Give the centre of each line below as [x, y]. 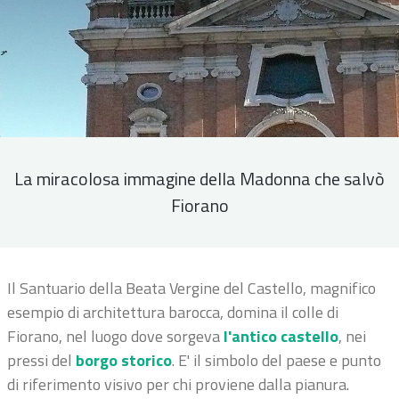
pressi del [40, 360]
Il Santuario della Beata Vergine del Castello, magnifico [191, 288]
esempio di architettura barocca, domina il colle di [173, 312]
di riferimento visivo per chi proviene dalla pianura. [178, 384]
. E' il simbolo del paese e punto [277, 360]
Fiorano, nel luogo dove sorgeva [115, 336]
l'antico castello [281, 336]
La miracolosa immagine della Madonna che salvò [199, 179]
